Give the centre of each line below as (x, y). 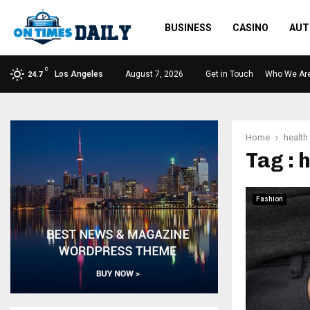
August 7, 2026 (154, 74)
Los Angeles (79, 74)
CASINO (250, 28)
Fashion (270, 199)
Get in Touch (229, 74)
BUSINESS (188, 28)
